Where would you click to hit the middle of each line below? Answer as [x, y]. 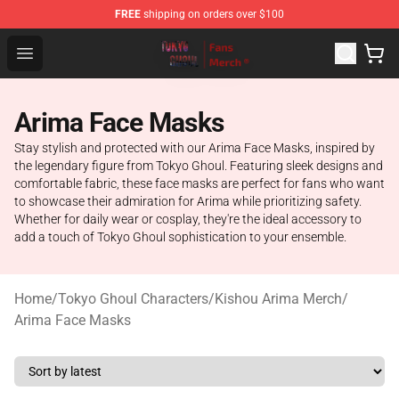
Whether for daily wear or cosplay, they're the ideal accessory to [188, 219]
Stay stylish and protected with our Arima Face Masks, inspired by [195, 148]
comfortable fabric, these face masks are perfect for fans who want [199, 183]
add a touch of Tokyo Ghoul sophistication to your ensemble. [180, 237]
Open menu [60, 52]
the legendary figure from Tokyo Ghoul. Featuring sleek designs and [199, 166]
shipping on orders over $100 [212, 14]
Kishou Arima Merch [278, 299]
